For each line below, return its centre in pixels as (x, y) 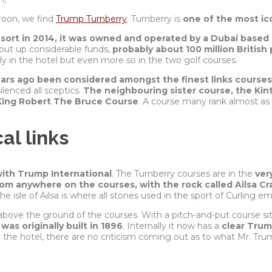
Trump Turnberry (91, 19)
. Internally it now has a (172, 226)
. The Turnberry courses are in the (183, 173)
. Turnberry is (155, 19)
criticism (120, 236)
